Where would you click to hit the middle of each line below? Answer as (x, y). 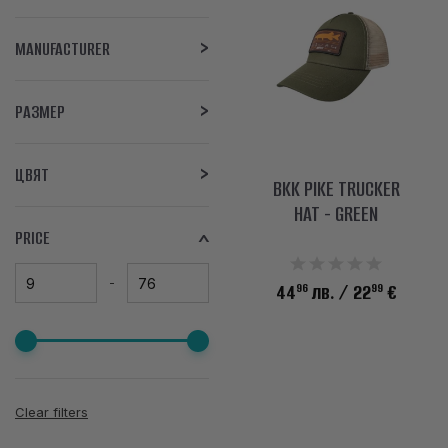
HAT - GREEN (336, 213)
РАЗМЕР (40, 112)
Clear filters (51, 412)
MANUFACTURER (62, 49)
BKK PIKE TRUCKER (336, 188)
